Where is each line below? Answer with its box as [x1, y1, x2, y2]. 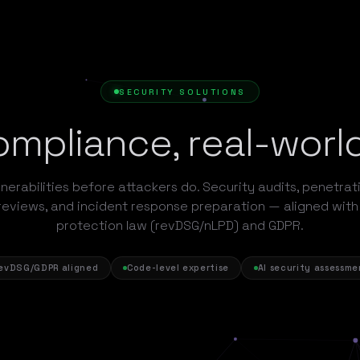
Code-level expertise [126, 262, 230, 274]
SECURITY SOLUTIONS [119, 86, 246, 97]
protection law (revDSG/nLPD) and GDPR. [56, 217, 304, 235]
